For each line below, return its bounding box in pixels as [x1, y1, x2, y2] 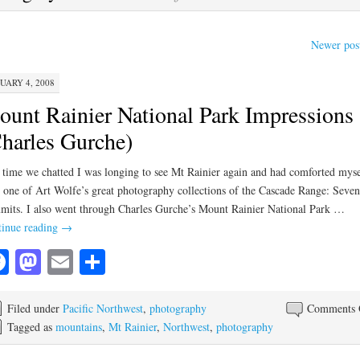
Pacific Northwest [62, 300, 143, 316]
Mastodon [40, 243, 143, 279]
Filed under [6, 300, 63, 316]
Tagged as [6, 318, 55, 334]
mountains [55, 318, 102, 334]
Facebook [8, 243, 108, 279]
